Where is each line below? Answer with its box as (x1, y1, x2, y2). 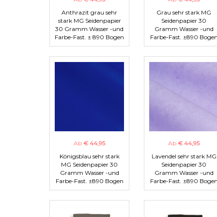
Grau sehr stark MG (156, 9, 211, 16)
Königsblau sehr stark (59, 153, 120, 160)
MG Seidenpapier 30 (61, 161, 118, 169)
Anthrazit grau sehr (62, 9, 117, 16)
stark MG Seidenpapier (58, 17, 121, 25)
